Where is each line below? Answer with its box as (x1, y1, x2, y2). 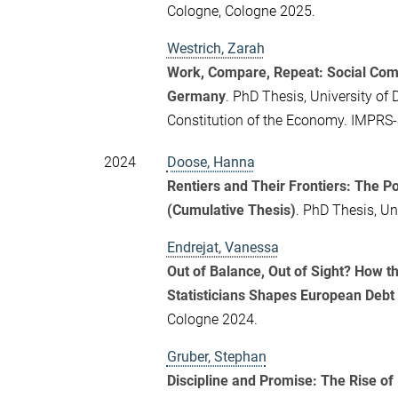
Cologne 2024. (166, 310, 258, 328)
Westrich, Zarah (166, 39, 265, 57)
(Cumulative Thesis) (166, 201, 296, 219)
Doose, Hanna (166, 153, 255, 171)
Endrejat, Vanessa (166, 238, 279, 256)
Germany (166, 87, 226, 105)
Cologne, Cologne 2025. (166, 2, 315, 20)
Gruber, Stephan (166, 347, 267, 365)
